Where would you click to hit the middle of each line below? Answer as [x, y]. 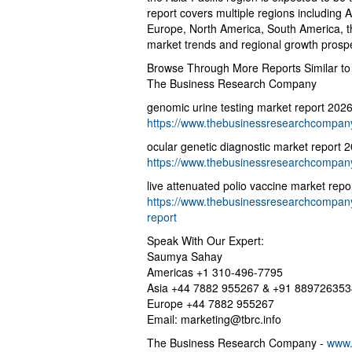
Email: [164, 319]
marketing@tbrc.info [231, 319]
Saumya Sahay [185, 256]
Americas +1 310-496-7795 [215, 271]
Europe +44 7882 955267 [211, 303]
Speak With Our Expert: [205, 240]
